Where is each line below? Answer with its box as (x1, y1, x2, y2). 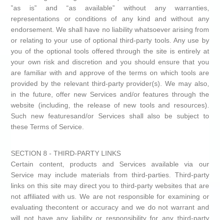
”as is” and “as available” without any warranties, (11, 4, 209, 12)
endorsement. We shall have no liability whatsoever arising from (11, 26, 209, 33)
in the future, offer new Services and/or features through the (11, 90, 209, 98)
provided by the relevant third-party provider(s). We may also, (11, 80, 209, 87)
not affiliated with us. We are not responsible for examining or (11, 192, 209, 200)
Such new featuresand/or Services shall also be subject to (11, 112, 209, 120)
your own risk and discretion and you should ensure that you (11, 58, 209, 66)
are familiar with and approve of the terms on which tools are (11, 69, 209, 77)
